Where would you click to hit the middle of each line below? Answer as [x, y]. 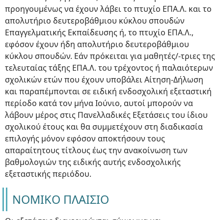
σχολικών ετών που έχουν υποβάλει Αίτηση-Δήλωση [104, 80]
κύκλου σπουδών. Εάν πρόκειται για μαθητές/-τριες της [110, 56]
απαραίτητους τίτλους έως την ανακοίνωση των [96, 151]
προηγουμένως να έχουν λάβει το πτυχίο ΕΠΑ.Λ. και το [108, 9]
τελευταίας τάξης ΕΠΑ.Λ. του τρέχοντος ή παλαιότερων [109, 68]
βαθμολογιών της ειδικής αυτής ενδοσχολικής [93, 162]
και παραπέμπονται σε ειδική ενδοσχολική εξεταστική [108, 92]
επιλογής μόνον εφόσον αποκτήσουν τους [85, 139]
